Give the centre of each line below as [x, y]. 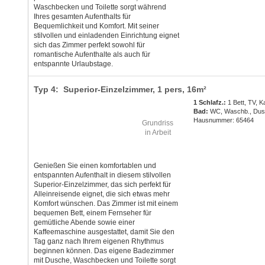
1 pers [169, 90]
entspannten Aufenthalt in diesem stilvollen [102, 175]
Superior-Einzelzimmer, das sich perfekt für [102, 185]
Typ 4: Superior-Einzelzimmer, [95, 90]
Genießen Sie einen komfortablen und [95, 166]
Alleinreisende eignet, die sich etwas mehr [101, 194]
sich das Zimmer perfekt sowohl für [89, 45]
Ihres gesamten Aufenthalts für [82, 17]
